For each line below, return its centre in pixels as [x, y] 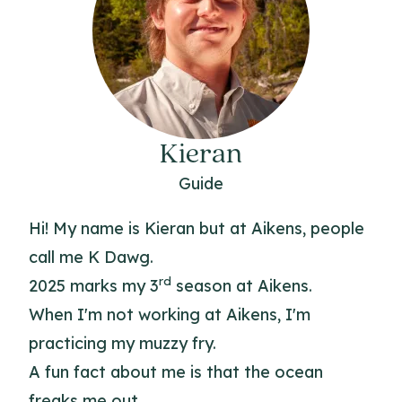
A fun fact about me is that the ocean [176, 372]
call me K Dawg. [91, 257]
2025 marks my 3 [94, 286]
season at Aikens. [242, 286]
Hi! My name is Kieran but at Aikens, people [197, 228]
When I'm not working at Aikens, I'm [170, 315]
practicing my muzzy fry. [122, 343]
